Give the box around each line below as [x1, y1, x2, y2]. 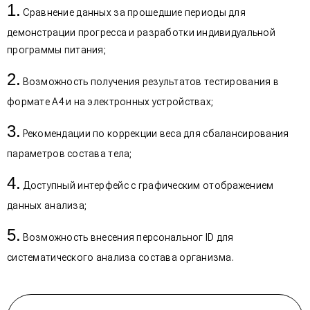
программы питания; [7, 44, 107, 55]
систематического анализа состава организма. [7, 251, 235, 263]
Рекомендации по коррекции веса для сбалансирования [22, 127, 289, 139]
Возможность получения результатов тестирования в [22, 75, 279, 87]
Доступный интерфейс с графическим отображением [22, 179, 274, 191]
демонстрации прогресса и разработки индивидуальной [7, 26, 275, 38]
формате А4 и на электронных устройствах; [7, 95, 214, 107]
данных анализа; [7, 199, 87, 211]
